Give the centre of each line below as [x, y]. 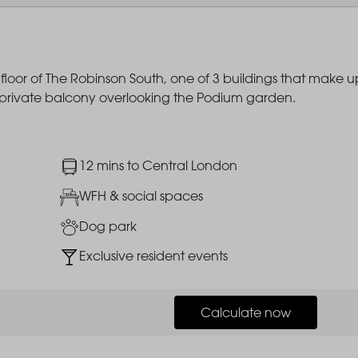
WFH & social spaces [141, 196]
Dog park [108, 226]
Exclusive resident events [154, 256]
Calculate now [245, 312]
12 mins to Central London [159, 166]
